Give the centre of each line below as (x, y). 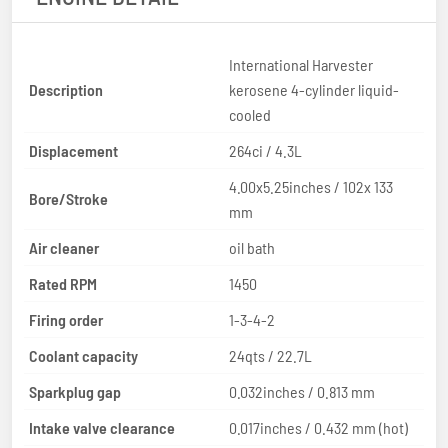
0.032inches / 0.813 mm (302, 391)
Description (66, 89)
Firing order (66, 319)
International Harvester (301, 64)
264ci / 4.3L (265, 150)
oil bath (252, 247)
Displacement (73, 150)
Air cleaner (64, 247)
